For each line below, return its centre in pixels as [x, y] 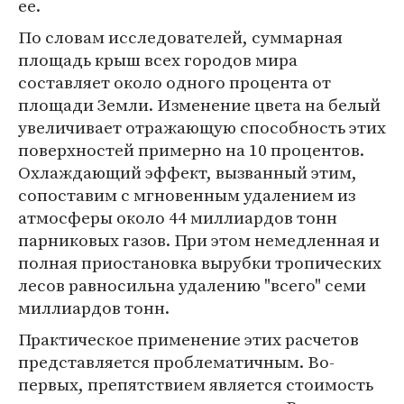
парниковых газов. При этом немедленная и [199, 240]
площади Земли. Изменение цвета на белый [199, 105]
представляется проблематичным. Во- [176, 362]
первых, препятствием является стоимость [196, 384]
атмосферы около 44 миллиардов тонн [178, 217]
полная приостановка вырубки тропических [200, 262]
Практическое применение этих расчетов [188, 339]
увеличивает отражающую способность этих [202, 127]
